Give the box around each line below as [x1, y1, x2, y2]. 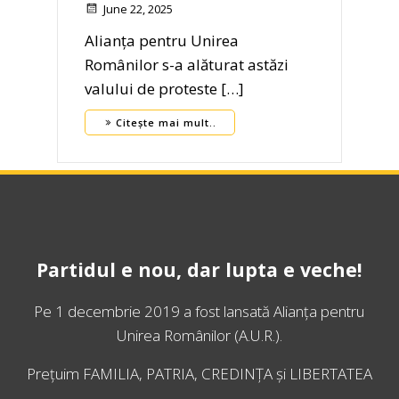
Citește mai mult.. [116, 116, 216, 130]
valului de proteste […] [85, 78, 244, 100]
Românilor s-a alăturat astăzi [85, 54, 289, 76]
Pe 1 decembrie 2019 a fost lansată [34, 301, 274, 322]
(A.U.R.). [230, 325, 282, 346]
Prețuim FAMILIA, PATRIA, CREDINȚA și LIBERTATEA [27, 363, 372, 385]
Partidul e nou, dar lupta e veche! [37, 256, 362, 283]
